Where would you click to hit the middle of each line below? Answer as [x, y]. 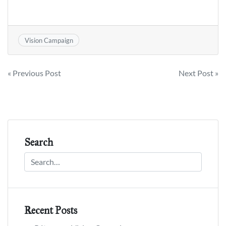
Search [39, 142]
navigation [42, 95]
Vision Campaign [49, 40]
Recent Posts [51, 210]
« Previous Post [34, 73]
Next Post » [199, 73]
